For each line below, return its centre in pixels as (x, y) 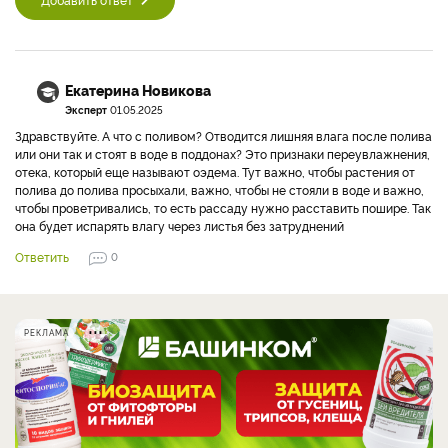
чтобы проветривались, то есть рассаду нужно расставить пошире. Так (223, 207)
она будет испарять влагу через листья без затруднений (179, 225)
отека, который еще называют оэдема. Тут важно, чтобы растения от (215, 171)
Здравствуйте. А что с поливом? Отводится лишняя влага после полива (223, 135)
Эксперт (86, 109)
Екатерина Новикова (138, 90)
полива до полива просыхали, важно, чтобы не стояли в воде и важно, (219, 189)
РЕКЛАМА (46, 332)
